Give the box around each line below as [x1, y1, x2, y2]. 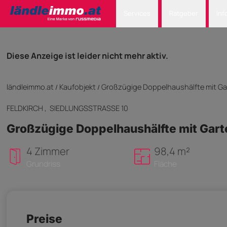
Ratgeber [169, 9, 198, 18]
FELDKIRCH [7, 102, 45, 113]
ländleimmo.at [7, 82, 54, 92]
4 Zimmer [26, 143, 69, 158]
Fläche [154, 158, 177, 169]
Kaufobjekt [59, 82, 96, 92]
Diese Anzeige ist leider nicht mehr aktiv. [7, 50, 168, 62]
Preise [26, 211, 62, 225]
